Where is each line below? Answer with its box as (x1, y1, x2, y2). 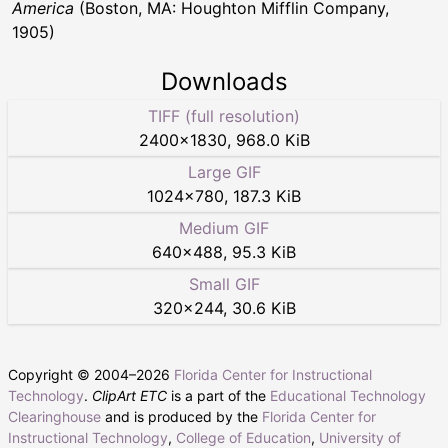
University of (319, 428, 401, 446)
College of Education (176, 428, 311, 446)
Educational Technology (270, 386, 426, 404)
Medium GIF (179, 217, 269, 238)
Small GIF (188, 273, 260, 294)
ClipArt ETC (92, 386, 167, 404)
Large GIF (187, 161, 261, 182)
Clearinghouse (8, 407, 101, 425)
